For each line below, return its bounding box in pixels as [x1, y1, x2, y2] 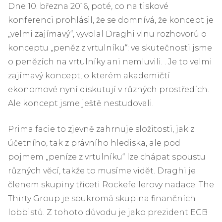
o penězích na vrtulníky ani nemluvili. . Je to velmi [8, 56, 212, 66]
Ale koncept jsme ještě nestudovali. [8, 98, 154, 108]
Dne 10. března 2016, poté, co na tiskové [8, 1, 168, 11]
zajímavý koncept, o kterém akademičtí [8, 70, 170, 80]
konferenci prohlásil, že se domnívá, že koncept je [8, 15, 214, 25]
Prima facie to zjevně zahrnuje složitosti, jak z [8, 124, 194, 134]
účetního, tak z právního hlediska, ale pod [8, 138, 180, 148]
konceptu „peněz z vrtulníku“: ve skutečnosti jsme [8, 43, 212, 53]
